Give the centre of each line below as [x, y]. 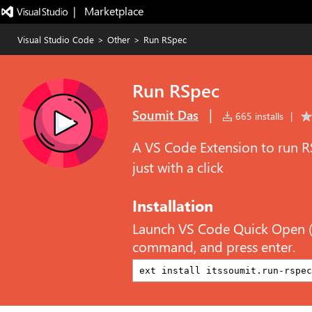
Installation [173, 205]
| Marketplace [108, 11]
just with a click [178, 167]
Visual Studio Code [56, 39]
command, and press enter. [214, 247]
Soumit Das [165, 115]
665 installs [258, 116]
